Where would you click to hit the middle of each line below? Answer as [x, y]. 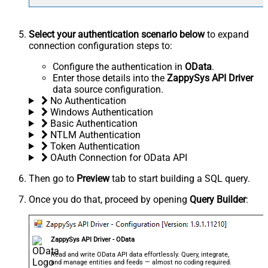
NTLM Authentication [95, 135]
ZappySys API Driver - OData [93, 239]
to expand [227, 34]
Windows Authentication [101, 112]
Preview [93, 178]
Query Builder [218, 199]
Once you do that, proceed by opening [109, 199]
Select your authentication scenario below [117, 34]
